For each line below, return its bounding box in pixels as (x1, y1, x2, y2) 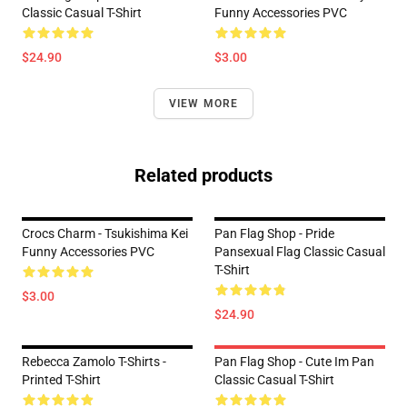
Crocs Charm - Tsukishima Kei (22, 226, 188, 242)
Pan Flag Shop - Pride (214, 226, 334, 242)
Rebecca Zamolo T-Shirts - (22, 354, 166, 370)
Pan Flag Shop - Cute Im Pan (214, 354, 374, 370)
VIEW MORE (168, 97, 239, 111)
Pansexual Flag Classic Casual (214, 244, 385, 260)
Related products (134, 164, 273, 187)
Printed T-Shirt (22, 372, 101, 388)
